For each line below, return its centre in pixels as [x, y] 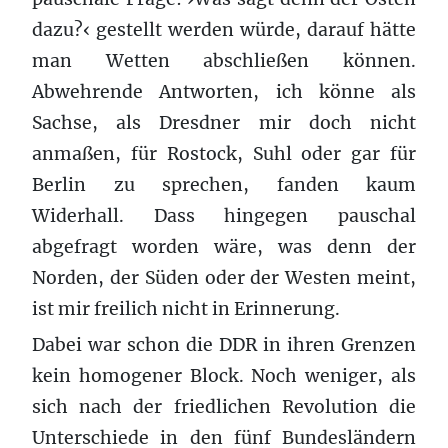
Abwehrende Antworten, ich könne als [224, 91]
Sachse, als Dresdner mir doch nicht [224, 122]
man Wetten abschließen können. [224, 60]
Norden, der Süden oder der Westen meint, [224, 277]
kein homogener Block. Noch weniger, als [224, 375]
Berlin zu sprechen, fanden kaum [224, 184]
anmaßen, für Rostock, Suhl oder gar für [224, 153]
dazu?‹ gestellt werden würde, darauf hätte [224, 29]
